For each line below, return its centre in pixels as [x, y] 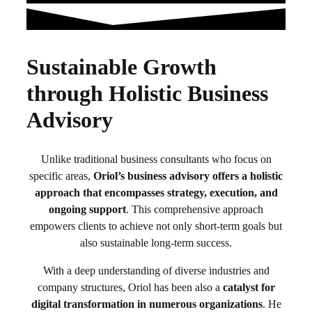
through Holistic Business [147, 93]
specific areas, [61, 176]
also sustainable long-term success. [156, 243]
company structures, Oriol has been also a [130, 288]
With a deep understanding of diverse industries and [156, 271]
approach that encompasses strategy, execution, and [156, 193]
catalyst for [249, 288]
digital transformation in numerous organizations [147, 304]
